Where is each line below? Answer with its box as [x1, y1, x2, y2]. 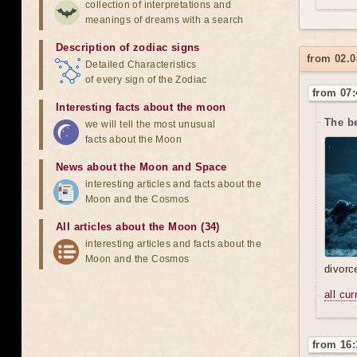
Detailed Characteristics [85, 59, 197, 70]
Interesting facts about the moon [56, 101, 226, 113]
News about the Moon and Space [56, 161, 227, 173]
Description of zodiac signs [56, 41, 200, 53]
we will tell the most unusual [85, 119, 216, 130]
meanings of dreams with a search [85, 14, 244, 25]
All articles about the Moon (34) [56, 221, 220, 233]
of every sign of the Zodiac [85, 74, 207, 85]
